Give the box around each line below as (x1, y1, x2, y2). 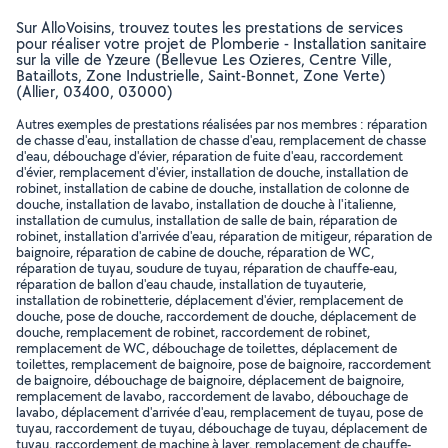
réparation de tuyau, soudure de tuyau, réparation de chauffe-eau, (16, 259, 397, 277)
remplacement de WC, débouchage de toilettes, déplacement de (16, 339, 397, 357)
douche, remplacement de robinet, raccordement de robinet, (16, 323, 370, 341)
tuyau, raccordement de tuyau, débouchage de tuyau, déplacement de (16, 419, 427, 437)
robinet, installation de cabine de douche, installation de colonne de (16, 179, 409, 197)
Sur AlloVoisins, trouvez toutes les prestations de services (16, 17, 403, 38)
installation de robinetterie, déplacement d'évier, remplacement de (16, 291, 403, 309)
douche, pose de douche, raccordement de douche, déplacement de (16, 307, 416, 325)
